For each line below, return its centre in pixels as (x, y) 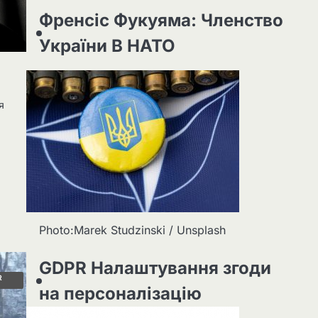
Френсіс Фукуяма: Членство (161, 20)
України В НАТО (107, 45)
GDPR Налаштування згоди (155, 268)
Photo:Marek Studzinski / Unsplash (133, 230)
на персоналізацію (120, 293)
